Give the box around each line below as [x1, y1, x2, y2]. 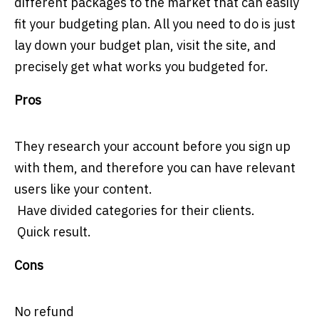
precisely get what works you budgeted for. [14, 58, 268, 75]
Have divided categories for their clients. [14, 202, 255, 219]
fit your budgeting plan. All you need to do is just [14, 16, 296, 33]
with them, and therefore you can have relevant [14, 159, 296, 177]
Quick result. [14, 224, 91, 241]
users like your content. [14, 181, 152, 198]
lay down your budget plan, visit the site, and [14, 37, 276, 54]
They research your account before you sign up [14, 138, 291, 155]
